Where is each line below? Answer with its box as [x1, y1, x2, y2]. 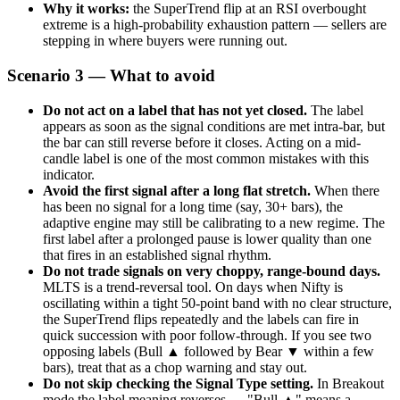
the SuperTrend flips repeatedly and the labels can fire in [43, 311, 359, 327]
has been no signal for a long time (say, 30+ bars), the [43, 198, 343, 214]
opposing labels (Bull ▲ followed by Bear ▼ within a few [43, 343, 374, 359]
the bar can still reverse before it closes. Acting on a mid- [43, 134, 361, 150]
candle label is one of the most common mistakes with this [43, 150, 369, 166]
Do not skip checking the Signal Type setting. [43, 375, 313, 391]
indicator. [43, 166, 95, 182]
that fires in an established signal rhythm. [43, 246, 271, 262]
